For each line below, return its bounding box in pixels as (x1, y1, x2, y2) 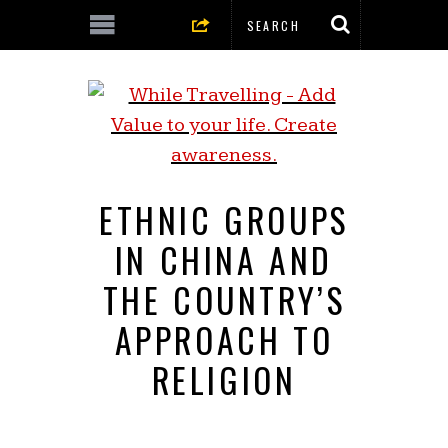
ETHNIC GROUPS (99, 195, 349, 245)
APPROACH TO (114, 315, 334, 365)
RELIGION (151, 355, 297, 405)
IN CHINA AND (114, 235, 334, 285)
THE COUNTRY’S (102, 275, 346, 325)
